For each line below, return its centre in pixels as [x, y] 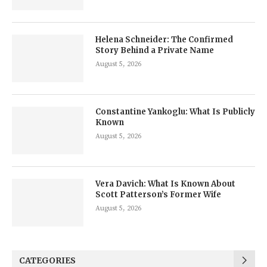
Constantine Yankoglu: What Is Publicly [175, 112]
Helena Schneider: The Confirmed [164, 40]
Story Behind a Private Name [155, 51]
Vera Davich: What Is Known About [165, 184]
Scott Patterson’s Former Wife [158, 195]
